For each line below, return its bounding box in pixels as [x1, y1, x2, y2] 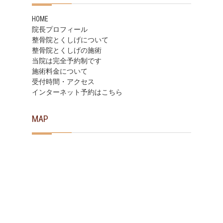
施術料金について [32, 67, 88, 75]
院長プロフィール [32, 25, 88, 33]
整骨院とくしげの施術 [32, 46, 102, 54]
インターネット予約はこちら [32, 88, 122, 96]
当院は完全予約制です [32, 57, 102, 65]
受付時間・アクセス [32, 78, 95, 86]
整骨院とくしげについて [32, 36, 109, 44]
